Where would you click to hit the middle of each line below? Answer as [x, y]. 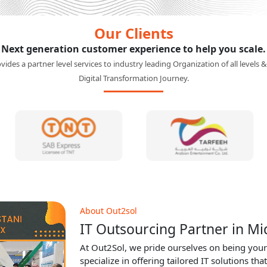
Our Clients [133, 96]
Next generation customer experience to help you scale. [133, 112]
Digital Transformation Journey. [133, 141]
